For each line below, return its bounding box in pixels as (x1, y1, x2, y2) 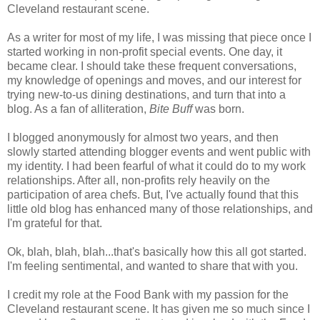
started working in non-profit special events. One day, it (7, 45, 282, 58)
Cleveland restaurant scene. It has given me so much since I (7, 302, 310, 315)
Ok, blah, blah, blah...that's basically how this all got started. (7, 245, 306, 258)
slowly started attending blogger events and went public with (7, 145, 311, 158)
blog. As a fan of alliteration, (7, 102, 149, 115)
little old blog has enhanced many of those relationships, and (7, 202, 313, 215)
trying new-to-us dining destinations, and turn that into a (7, 88, 286, 101)
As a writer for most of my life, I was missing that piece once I (7, 31, 311, 44)
